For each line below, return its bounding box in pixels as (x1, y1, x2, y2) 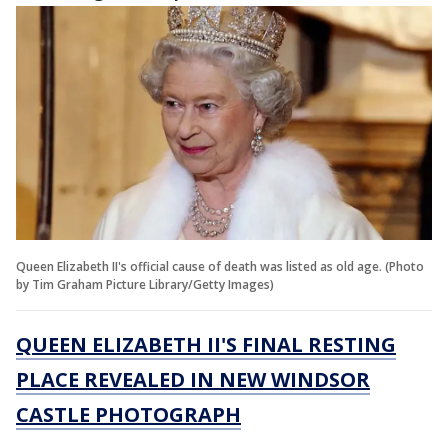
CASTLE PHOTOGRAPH (16, 400, 241, 428)
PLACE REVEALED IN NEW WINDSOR (16, 365, 370, 393)
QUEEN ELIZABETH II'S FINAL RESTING (16, 330, 396, 358)
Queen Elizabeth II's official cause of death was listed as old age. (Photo (16, 257, 424, 275)
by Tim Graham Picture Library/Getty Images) (16, 275, 274, 293)
